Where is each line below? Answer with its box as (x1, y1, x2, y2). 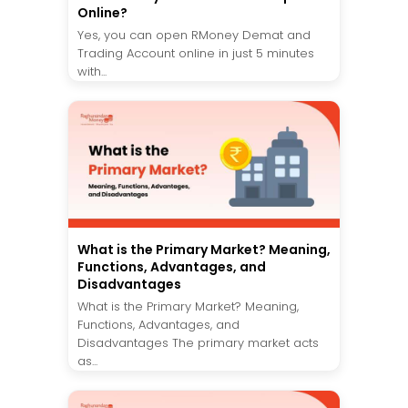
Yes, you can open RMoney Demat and (77, 25, 311, 44)
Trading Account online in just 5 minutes (77, 44, 314, 62)
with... (77, 62, 107, 80)
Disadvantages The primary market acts (77, 333, 319, 352)
